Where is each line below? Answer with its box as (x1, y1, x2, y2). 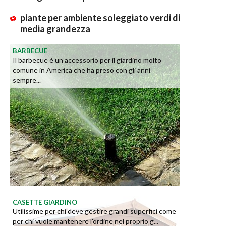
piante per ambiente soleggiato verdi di (20, 12, 180, 23)
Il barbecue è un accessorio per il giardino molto (13, 55, 161, 64)
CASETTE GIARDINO (13, 198, 77, 206)
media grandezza (20, 23, 90, 34)
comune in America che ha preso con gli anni (13, 65, 150, 74)
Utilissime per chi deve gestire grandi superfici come (13, 206, 176, 215)
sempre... (13, 75, 41, 84)
